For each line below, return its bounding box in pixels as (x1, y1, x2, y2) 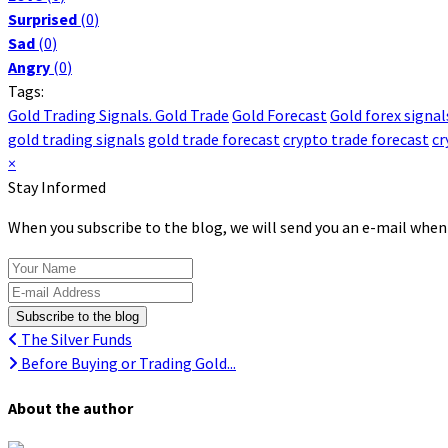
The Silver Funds (18, 328, 132, 349)
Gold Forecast (232, 104, 327, 125)
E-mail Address (7, 279, 109, 300)
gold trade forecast (148, 128, 280, 149)
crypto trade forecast (283, 128, 429, 149)
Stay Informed (8, 176, 106, 197)
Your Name (7, 255, 80, 276)
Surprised (8, 8, 77, 29)
